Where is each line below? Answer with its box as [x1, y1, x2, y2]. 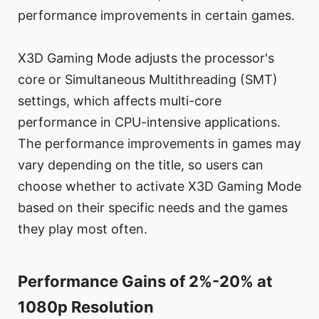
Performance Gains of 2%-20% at [18, 272, 273, 291]
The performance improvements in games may [18, 136, 301, 152]
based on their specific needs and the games [18, 200, 288, 216]
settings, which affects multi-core [18, 93, 221, 109]
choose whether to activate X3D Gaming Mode [18, 179, 301, 194]
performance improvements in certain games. [18, 8, 295, 23]
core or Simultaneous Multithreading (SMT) [18, 72, 278, 88]
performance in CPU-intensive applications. [18, 115, 281, 130]
